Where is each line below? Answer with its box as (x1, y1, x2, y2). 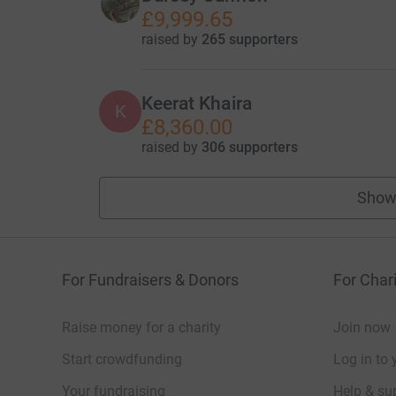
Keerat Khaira (141, 92, 252, 114)
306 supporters (201, 138, 298, 156)
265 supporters (201, 30, 298, 48)
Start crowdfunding (62, 350, 182, 368)
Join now (333, 318, 391, 336)
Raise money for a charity (62, 318, 221, 336)
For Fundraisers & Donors (62, 270, 239, 289)
